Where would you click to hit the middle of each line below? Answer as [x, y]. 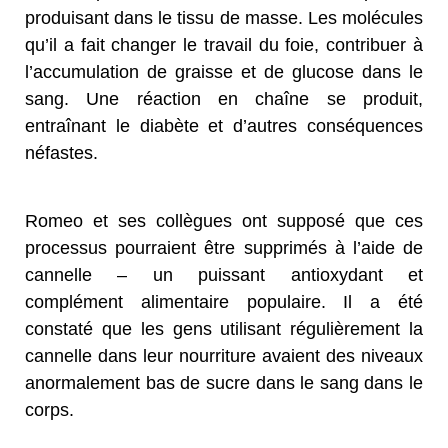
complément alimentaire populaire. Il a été [224, 301]
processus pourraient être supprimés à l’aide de [224, 247]
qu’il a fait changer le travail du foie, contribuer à [224, 44]
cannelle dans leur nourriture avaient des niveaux [224, 355]
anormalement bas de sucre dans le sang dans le [224, 382]
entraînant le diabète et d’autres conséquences [224, 125]
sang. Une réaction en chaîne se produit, [224, 98]
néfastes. [61, 152]
